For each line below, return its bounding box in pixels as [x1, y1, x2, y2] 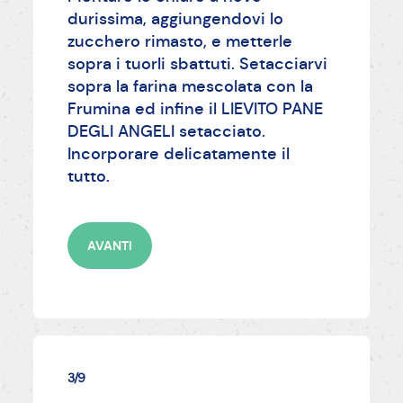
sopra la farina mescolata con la [67, 76, 313, 97]
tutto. [67, 166, 110, 187]
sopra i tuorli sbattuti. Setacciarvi [67, 54, 327, 75]
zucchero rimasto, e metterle [67, 31, 292, 52]
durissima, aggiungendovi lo [67, 9, 283, 30]
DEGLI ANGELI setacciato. [67, 121, 265, 142]
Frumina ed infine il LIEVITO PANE [67, 99, 323, 120]
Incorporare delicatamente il [67, 144, 290, 165]
